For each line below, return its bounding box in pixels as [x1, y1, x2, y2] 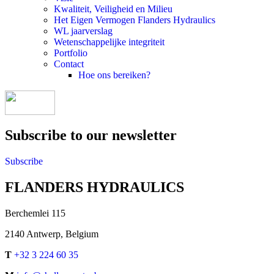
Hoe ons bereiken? [78, 70, 150, 81]
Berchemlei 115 [5, 207, 65, 218]
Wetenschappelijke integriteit [54, 37, 165, 48]
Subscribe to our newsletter [5, 127, 177, 144]
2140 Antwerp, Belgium [5, 228, 98, 239]
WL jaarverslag [54, 26, 113, 37]
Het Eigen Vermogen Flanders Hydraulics [54, 15, 215, 26]
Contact [54, 59, 84, 70]
